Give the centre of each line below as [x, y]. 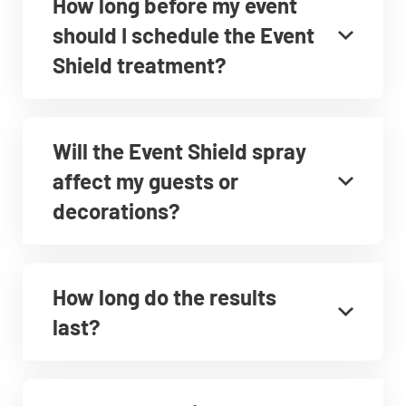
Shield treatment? [140, 65]
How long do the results [164, 297]
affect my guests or [145, 181]
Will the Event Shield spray [179, 151]
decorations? [116, 211]
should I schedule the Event [184, 35]
